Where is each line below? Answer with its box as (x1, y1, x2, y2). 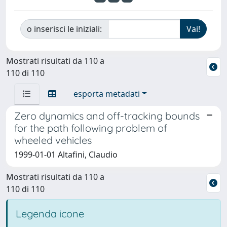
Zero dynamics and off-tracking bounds (14, 109, 200, 122)
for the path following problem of (14, 121, 167, 134)
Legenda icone (16, 207, 84, 220)
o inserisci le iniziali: (27, 23, 102, 34)
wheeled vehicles (14, 133, 92, 146)
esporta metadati (73, 88, 140, 99)
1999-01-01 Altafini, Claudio (14, 148, 118, 160)
